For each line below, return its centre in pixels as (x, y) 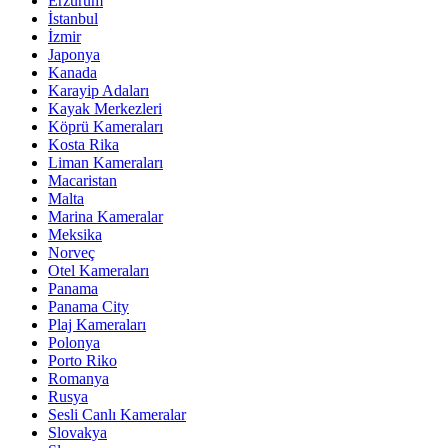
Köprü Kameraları (105, 126)
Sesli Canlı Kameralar (117, 414)
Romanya (78, 378)
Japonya (74, 54)
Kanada (72, 72)
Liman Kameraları (105, 162)
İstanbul (73, 18)
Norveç (71, 252)
